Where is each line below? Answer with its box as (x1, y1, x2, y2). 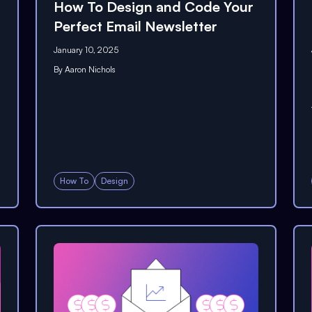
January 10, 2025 (53, 44, 118, 55)
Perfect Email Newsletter (53, 17, 217, 35)
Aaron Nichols (64, 63, 116, 75)
